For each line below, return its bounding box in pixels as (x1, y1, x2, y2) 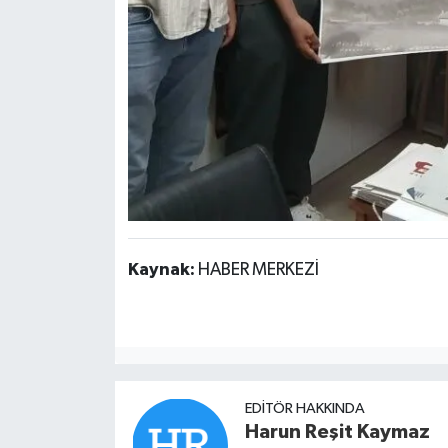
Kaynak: (127, 260, 198, 279)
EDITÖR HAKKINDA (244, 401, 365, 417)
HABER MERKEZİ (197, 260, 319, 279)
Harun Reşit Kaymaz (244, 422, 430, 443)
